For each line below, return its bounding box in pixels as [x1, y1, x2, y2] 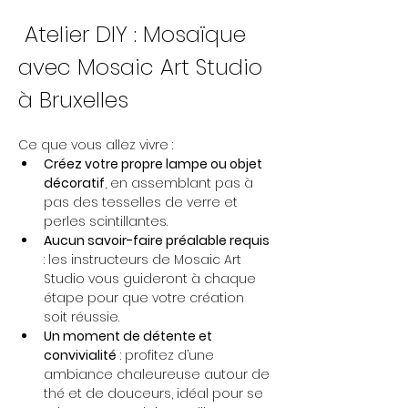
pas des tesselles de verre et [44, 193, 241, 211]
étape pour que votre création [44, 289, 248, 307]
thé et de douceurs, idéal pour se [44, 384, 267, 403]
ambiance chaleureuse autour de [44, 365, 273, 383]
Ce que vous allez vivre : [18, 136, 173, 154]
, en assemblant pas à [105, 174, 257, 192]
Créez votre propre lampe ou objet [44, 155, 265, 173]
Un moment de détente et [44, 327, 215, 345]
